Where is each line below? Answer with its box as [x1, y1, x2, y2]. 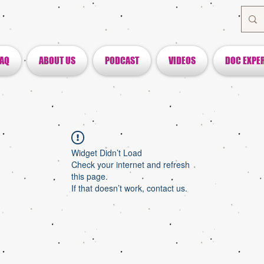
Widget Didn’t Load [71, 147, 142, 159]
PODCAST [105, 55, 139, 66]
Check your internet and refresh [71, 159, 190, 170]
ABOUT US [39, 55, 75, 66]
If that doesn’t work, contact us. [71, 182, 187, 194]
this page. [71, 170, 108, 182]
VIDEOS [169, 55, 196, 66]
